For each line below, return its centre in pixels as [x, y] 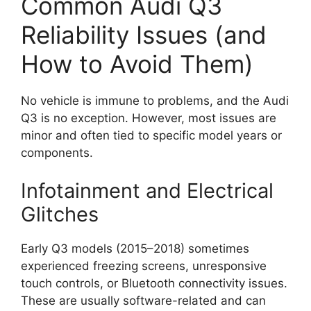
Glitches [60, 215]
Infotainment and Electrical [147, 191]
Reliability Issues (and [144, 34]
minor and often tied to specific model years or [151, 135]
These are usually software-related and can [143, 301]
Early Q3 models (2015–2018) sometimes [135, 249]
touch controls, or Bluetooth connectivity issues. [154, 284]
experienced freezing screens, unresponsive [144, 266]
